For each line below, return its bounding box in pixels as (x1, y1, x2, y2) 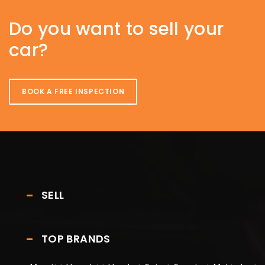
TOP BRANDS (41, 231, 111, 246)
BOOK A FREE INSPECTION (22, 86, 125, 96)
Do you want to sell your (9, 16, 224, 41)
